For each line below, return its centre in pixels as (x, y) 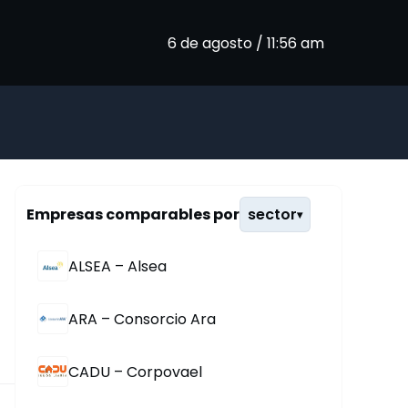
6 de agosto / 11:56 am (246, 43)
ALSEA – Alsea (117, 266)
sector (272, 214)
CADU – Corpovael (135, 372)
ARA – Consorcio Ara (142, 319)
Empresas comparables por (133, 214)
